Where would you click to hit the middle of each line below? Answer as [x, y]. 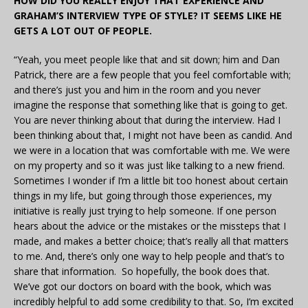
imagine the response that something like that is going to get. [151, 105]
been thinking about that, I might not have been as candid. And [153, 135]
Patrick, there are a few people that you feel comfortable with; [152, 75]
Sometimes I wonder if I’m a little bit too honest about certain [151, 181]
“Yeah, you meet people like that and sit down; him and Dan [147, 60]
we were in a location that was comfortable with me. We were [152, 151]
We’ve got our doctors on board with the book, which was [143, 287]
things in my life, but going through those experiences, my [143, 196]
